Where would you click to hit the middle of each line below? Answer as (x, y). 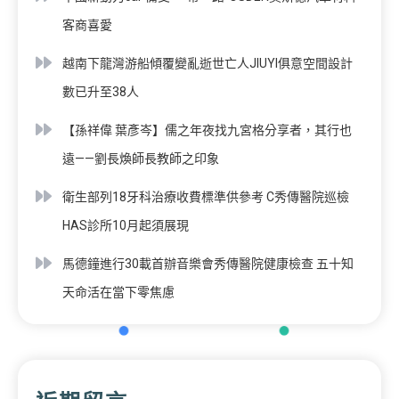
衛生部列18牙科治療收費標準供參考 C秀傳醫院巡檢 (206, 196)
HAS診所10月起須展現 (126, 225)
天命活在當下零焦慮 (118, 292)
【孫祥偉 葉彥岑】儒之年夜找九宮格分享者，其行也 (207, 130)
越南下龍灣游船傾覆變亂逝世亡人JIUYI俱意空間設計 (208, 63)
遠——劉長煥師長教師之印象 (141, 158)
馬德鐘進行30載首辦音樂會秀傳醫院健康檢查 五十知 (208, 263)
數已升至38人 (101, 91)
